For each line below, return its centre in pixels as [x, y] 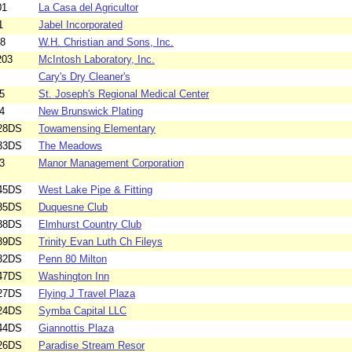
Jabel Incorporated [81, 25]
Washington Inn [74, 277]
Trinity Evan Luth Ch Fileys [101, 242]
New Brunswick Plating [91, 112]
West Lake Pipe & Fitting [95, 190]
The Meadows [70, 146]
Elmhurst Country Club [90, 225]
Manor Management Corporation [111, 163]
